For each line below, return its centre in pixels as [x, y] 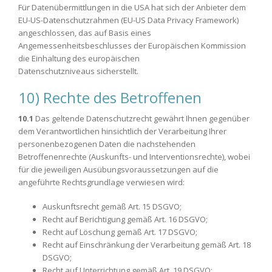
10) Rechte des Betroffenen [110, 97]
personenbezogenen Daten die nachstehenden [107, 144]
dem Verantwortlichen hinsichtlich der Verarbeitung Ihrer [122, 131]
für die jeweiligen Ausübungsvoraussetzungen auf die [118, 169]
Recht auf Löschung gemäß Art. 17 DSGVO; [120, 232]
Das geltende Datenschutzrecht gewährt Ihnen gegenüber [141, 118]
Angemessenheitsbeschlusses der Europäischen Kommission [132, 46]
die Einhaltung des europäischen [79, 58]
